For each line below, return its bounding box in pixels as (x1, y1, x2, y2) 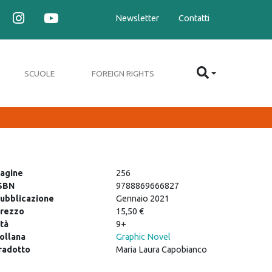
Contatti (178, 13, 209, 24)
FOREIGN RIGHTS (92, 68, 155, 78)
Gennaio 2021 (116, 194, 169, 204)
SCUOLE (24, 68, 55, 78)
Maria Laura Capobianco (116, 245, 207, 255)
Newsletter (115, 13, 159, 24)
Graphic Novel (116, 232, 171, 242)
